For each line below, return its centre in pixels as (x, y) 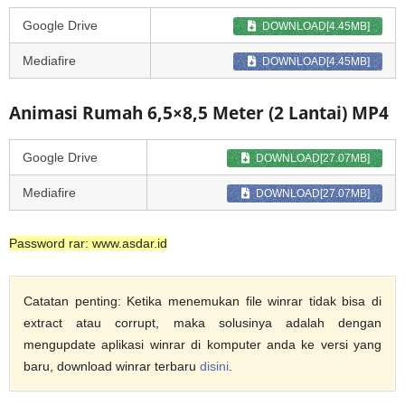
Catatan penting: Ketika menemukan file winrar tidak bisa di (202, 301)
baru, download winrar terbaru (112, 366)
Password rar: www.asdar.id (88, 243)
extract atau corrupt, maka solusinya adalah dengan (202, 322)
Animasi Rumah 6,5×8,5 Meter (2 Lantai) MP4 (199, 113)
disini (214, 366)
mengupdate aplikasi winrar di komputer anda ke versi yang (202, 344)
